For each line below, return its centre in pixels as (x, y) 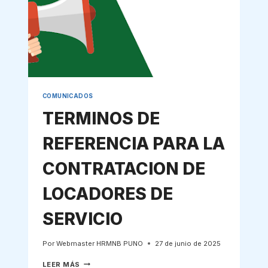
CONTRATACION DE (124, 169)
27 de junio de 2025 (188, 243)
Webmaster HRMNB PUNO (99, 243)
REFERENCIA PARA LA (133, 144)
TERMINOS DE (101, 119)
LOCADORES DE (107, 194)
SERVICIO (82, 219)
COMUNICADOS (68, 96)
